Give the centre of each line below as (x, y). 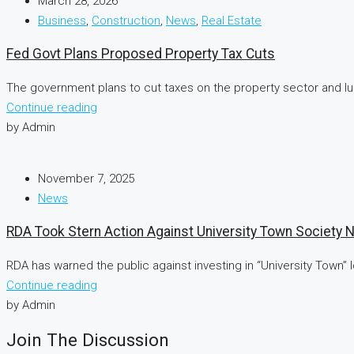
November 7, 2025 (86, 178)
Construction (126, 20)
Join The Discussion (88, 339)
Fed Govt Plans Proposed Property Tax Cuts (141, 54)
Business (62, 20)
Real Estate (232, 20)
